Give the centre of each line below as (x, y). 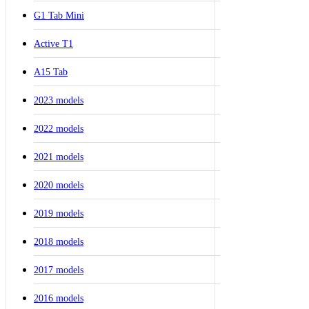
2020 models (59, 185)
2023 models (59, 100)
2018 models (59, 241)
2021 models (59, 157)
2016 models (59, 298)
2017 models (59, 270)
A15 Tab (51, 72)
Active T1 (53, 43)
